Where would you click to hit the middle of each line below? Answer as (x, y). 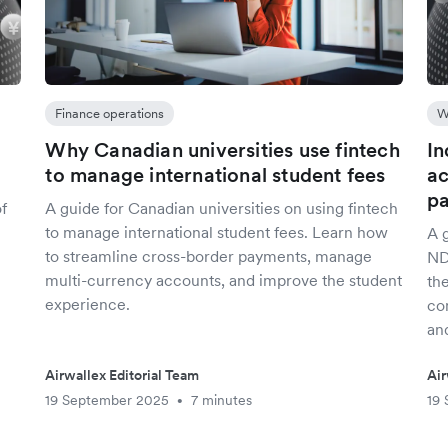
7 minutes (222, 400)
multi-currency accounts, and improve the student (224, 280)
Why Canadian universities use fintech (222, 150)
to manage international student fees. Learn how (217, 232)
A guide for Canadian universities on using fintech (222, 208)
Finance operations (110, 113)
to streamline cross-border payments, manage (209, 256)
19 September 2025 (107, 400)
